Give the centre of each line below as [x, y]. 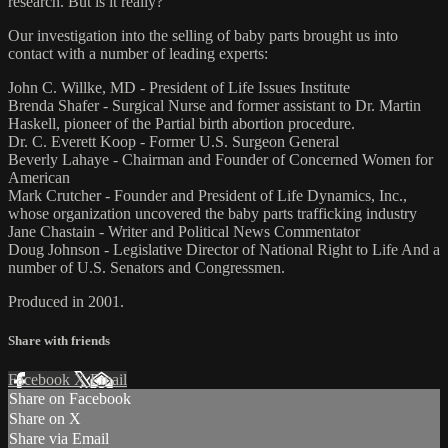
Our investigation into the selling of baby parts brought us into [203, 36]
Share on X [45, 419]
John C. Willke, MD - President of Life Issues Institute [179, 88]
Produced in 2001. [66, 302]
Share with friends [59, 341]
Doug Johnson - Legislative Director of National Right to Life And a [224, 250]
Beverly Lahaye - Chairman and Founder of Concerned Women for [220, 160]
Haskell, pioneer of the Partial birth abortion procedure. [181, 124]
